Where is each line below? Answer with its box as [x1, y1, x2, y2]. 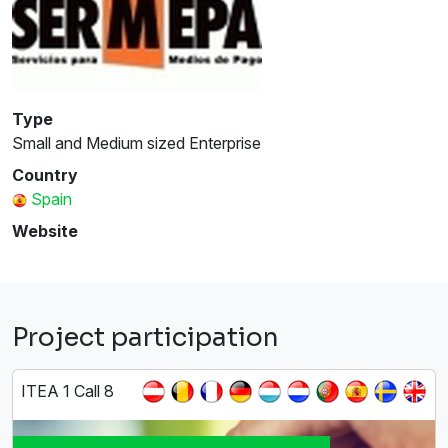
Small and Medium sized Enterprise [12, 132, 261, 153]
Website [12, 220, 78, 241]
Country [12, 164, 78, 185]
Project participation [12, 321, 279, 353]
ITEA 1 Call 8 [21, 380, 114, 401]
